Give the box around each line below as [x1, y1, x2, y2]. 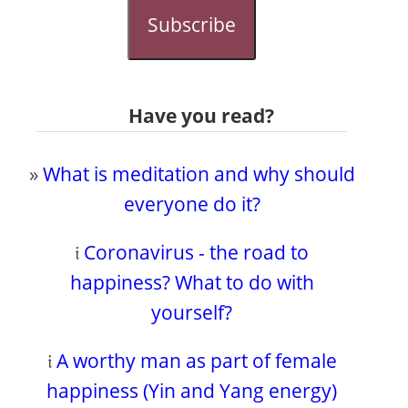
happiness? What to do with [69, 269, 314, 295]
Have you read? [127, 102, 274, 128]
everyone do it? [123, 190, 260, 217]
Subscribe [148, 11, 237, 37]
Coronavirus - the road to [84, 239, 310, 265]
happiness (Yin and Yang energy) [46, 377, 338, 403]
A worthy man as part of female [56, 347, 337, 373]
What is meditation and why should [42, 160, 355, 187]
